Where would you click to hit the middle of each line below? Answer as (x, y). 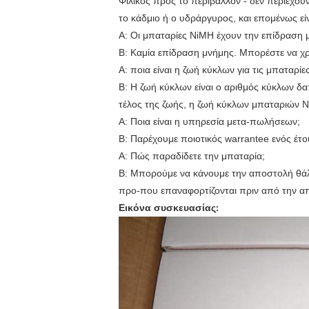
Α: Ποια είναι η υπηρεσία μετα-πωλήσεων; (209, 121)
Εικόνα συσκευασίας (167, 208)
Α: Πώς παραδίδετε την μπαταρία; (192, 156)
